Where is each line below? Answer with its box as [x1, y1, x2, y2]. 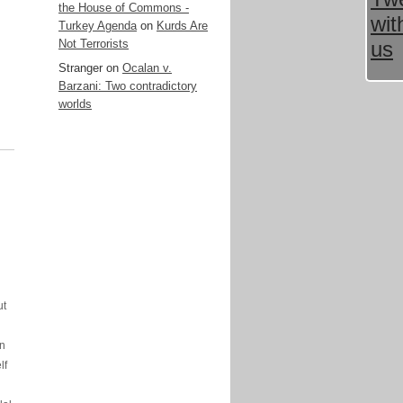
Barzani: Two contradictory [58, 79, 197, 93]
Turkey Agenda [58, 19, 137, 32]
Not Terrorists [58, 37, 129, 50]
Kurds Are [157, 19, 208, 32]
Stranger [58, 61, 103, 75]
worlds [58, 97, 92, 111]
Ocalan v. [122, 61, 172, 75]
